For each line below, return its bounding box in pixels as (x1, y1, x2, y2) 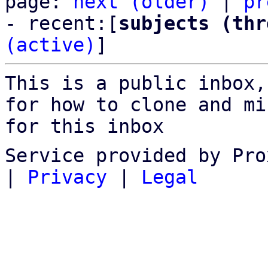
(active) (5, 34, 96, 56)
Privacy (28, 166, 107, 188)
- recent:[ (5, 13, 118, 34)
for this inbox (5, 115, 164, 137)
